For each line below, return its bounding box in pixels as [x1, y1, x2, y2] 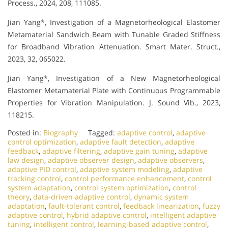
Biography [43, 127, 78, 137]
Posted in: [8, 127, 43, 137]
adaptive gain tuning [104, 146, 175, 156]
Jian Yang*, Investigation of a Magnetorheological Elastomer [8, 17, 220, 27]
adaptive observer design [48, 155, 134, 165]
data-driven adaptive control [33, 191, 130, 202]
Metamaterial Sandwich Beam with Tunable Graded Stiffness [8, 29, 220, 39]
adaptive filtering [42, 146, 100, 156]
